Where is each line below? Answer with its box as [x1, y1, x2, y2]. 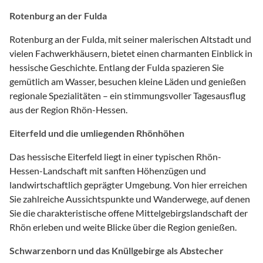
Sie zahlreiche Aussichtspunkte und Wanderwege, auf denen [9, 193, 250, 205]
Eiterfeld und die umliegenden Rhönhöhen [9, 127, 184, 139]
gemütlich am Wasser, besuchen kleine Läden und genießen [9, 76, 246, 87]
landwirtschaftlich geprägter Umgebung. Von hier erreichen [9, 179, 247, 191]
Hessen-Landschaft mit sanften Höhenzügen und [9, 165, 206, 177]
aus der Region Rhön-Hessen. [9, 104, 127, 116]
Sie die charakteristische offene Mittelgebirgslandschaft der [9, 207, 248, 219]
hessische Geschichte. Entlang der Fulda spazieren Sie [9, 62, 224, 73]
